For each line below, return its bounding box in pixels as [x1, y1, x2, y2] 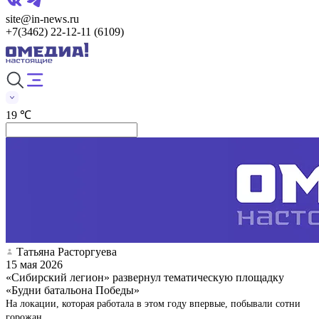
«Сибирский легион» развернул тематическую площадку [6, 271, 284, 283]
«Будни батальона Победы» [6, 283, 140, 296]
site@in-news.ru [6, 12, 79, 25]
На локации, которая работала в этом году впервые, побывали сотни [6, 298, 300, 309]
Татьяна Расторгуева [16, 245, 117, 258]
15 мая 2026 [6, 258, 63, 271]
